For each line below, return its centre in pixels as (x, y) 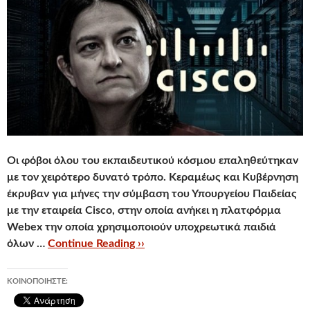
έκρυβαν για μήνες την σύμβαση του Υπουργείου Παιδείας (152, 194)
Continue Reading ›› (96, 244)
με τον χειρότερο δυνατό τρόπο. (88, 177)
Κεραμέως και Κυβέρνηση (234, 177)
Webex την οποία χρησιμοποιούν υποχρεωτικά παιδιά (142, 227)
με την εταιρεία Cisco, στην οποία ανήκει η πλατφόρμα (144, 211)
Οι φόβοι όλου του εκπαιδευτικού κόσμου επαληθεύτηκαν (153, 161)
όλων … (27, 244)
